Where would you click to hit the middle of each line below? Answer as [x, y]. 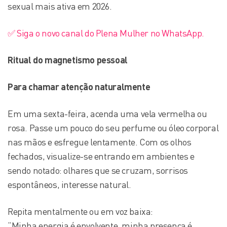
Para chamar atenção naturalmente [80, 87]
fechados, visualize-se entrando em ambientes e [101, 156]
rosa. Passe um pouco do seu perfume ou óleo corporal [113, 128]
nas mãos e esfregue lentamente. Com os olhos [100, 142]
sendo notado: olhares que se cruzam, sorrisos [98, 170]
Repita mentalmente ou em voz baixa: [80, 211]
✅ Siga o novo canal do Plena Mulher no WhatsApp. [106, 33]
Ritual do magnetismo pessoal [68, 60]
